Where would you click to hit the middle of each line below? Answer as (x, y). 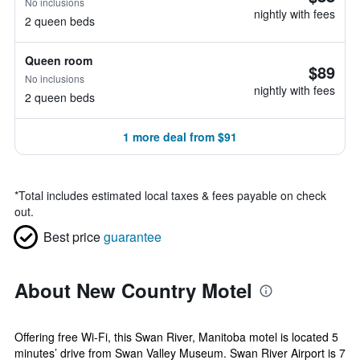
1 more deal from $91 (180, 137)
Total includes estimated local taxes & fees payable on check (172, 195)
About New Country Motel (133, 290)
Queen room (59, 60)
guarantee (133, 237)
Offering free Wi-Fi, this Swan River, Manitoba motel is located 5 (176, 337)
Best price (72, 237)
